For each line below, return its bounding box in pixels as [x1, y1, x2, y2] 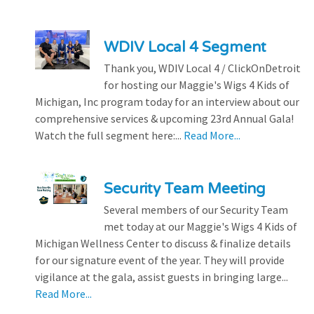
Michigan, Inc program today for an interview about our [35, 94, 299, 109]
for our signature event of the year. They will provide [35, 252, 285, 267]
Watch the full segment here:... [35, 128, 184, 142]
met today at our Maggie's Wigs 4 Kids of [103, 219, 297, 233]
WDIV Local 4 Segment [103, 38, 266, 56]
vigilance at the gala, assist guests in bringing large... [35, 269, 288, 284]
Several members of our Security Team [103, 202, 288, 217]
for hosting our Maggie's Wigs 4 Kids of [103, 77, 289, 92]
